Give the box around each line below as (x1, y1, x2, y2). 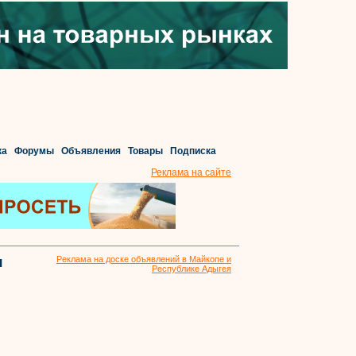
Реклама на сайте (151, 167, 231, 178)
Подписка (169, 145, 216, 157)
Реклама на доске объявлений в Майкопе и (56, 254, 231, 264)
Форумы (14, 145, 54, 157)
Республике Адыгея (152, 264, 231, 273)
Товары (127, 145, 163, 157)
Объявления (60, 145, 121, 157)
